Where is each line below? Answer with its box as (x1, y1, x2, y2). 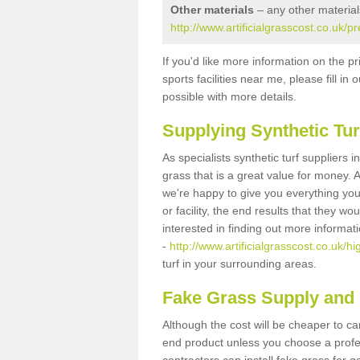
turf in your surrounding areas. (162, 257, 320, 270)
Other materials (170, 3, 254, 16)
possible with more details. (162, 90, 297, 103)
